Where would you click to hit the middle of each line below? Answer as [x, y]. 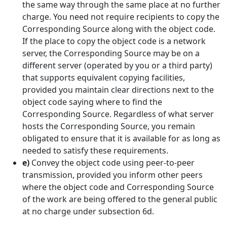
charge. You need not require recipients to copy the [121, 17]
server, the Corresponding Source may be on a [111, 53]
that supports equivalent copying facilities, [104, 78]
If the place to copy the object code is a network [114, 41]
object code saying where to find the [92, 102]
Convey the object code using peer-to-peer [112, 163]
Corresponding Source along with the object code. [119, 29]
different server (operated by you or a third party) [117, 65]
